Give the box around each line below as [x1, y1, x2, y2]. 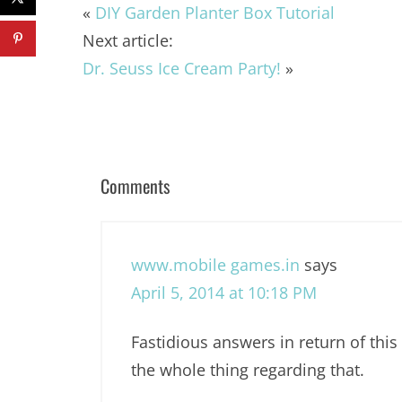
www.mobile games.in [131, 254, 300, 276]
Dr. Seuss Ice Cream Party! [83, 57, 281, 80]
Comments [100, 172, 170, 200]
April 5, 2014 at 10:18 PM [131, 282, 317, 304]
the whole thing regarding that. [131, 359, 364, 381]
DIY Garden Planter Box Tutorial [95, 2, 335, 24]
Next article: [83, 30, 173, 52]
